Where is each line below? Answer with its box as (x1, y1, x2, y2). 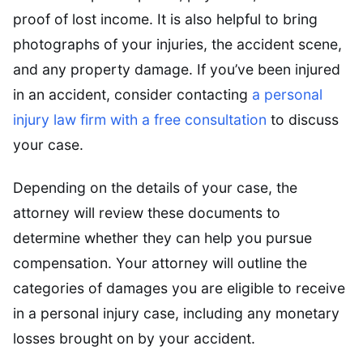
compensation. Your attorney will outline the (13, 254, 307, 272)
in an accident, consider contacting (13, 86, 252, 104)
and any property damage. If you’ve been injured (13, 61, 340, 79)
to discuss (267, 111, 339, 129)
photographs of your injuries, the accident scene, (13, 36, 342, 53)
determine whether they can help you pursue (13, 229, 312, 247)
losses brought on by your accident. (13, 330, 255, 348)
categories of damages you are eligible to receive (13, 280, 345, 297)
